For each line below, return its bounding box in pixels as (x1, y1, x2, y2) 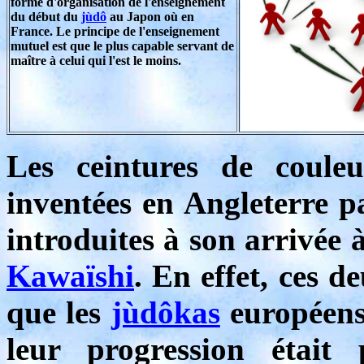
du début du (11, 10, 81, 24)
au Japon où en (106, 10, 194, 24)
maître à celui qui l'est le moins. (11, 54, 181, 67)
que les (6, 295, 111, 330)
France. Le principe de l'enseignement (11, 24, 219, 38)
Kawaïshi (6, 258, 134, 293)
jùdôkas (110, 295, 220, 330)
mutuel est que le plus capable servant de (11, 39, 234, 53)
